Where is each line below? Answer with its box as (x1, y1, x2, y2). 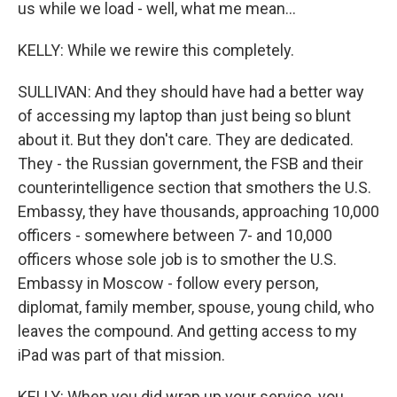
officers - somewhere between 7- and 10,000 (18, 226, 332, 245)
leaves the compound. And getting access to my (18, 322, 357, 340)
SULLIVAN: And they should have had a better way (18, 82, 364, 101)
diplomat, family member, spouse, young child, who (18, 298, 374, 316)
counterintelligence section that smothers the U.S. (18, 178, 371, 197)
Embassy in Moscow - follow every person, (18, 274, 318, 292)
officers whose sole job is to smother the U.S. (18, 250, 337, 269)
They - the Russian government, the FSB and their (18, 154, 363, 173)
